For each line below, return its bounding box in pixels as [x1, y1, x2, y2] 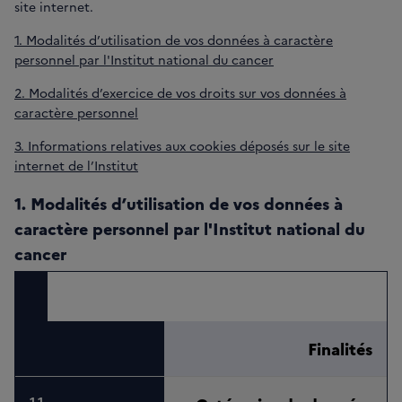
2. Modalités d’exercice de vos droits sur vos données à [14, 83, 346, 102]
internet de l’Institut [14, 156, 138, 175]
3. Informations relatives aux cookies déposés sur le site [14, 136, 350, 155]
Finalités [308, 337, 372, 361]
